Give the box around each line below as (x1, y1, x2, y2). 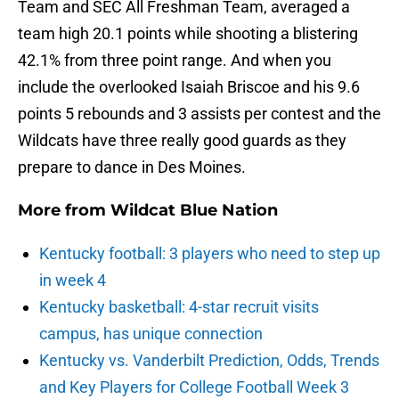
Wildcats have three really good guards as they (18, 131, 346, 151)
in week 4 (39, 271, 106, 290)
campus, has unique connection (39, 324, 263, 344)
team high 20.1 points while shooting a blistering (18, 24, 358, 44)
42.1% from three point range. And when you (18, 51, 331, 70)
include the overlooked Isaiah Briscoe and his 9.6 (18, 77, 360, 97)
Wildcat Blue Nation (110, 200, 278, 221)
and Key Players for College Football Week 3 (39, 378, 349, 397)
